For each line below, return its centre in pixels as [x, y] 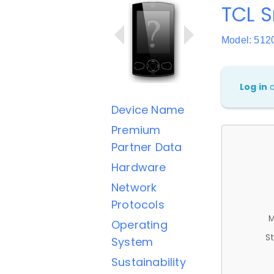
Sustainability [149, 262]
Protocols [138, 205]
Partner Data [147, 147]
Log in [254, 87]
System [132, 242]
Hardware [139, 167]
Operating [139, 225]
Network [134, 187]
